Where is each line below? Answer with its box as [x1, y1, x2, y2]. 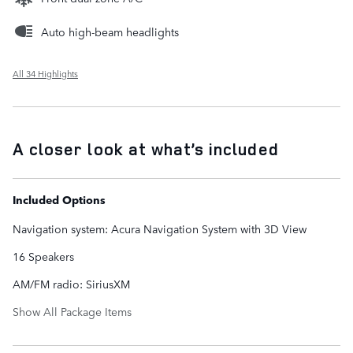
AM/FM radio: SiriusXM [13, 276, 130, 292]
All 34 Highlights [13, 67, 78, 81]
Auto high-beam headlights [41, 24, 179, 40]
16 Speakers [13, 248, 74, 265]
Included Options [13, 191, 106, 208]
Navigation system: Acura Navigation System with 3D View [13, 221, 307, 237]
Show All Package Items [13, 303, 132, 320]
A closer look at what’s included [13, 138, 279, 161]
